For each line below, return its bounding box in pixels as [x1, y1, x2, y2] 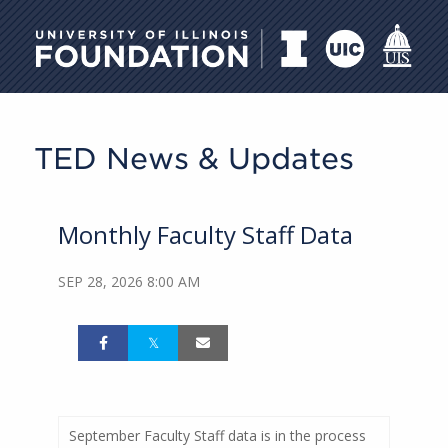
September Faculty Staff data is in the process [69, 426, 366, 446]
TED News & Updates [34, 140, 354, 176]
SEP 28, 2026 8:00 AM [58, 272, 200, 292]
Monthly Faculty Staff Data [58, 218, 353, 252]
